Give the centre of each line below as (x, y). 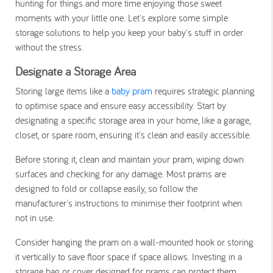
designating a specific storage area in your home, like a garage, (133, 120)
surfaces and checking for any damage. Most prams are (121, 173)
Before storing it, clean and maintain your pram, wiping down (129, 159)
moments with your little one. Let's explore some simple (122, 17)
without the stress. (49, 47)
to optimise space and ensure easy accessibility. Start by (121, 105)
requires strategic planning (204, 90)
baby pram (132, 90)
